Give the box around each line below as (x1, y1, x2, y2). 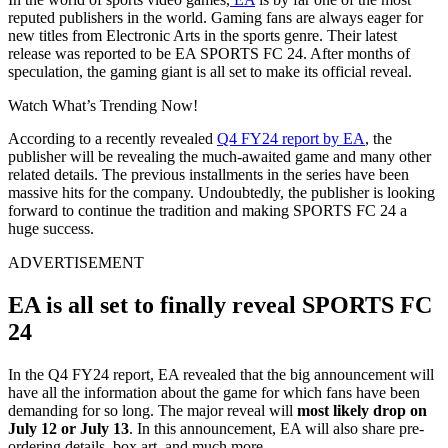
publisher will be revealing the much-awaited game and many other (8, 147, 431, 165)
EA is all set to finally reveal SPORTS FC (8, 291, 432, 318)
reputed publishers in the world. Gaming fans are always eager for (8, 8, 423, 26)
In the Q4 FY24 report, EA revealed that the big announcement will (8, 365, 434, 383)
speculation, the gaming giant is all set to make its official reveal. (8, 62, 412, 80)
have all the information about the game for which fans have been (8, 383, 420, 401)
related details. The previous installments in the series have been (8, 165, 409, 183)
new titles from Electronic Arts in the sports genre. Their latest (8, 26, 397, 44)
